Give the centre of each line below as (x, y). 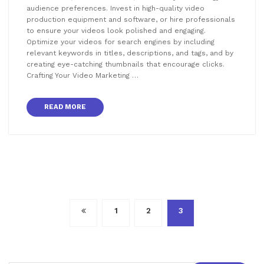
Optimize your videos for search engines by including (121, 42)
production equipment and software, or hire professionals (131, 20)
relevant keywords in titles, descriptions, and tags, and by (130, 53)
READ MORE (65, 107)
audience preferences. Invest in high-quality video (115, 9)
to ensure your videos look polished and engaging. (116, 31)
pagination (56, 234)
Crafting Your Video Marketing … (82, 76)
